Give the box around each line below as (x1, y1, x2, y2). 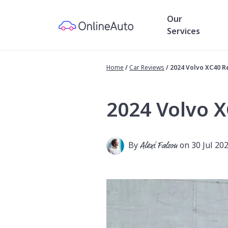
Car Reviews (129, 63, 164, 72)
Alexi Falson (140, 139, 178, 152)
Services (167, 25, 200, 37)
